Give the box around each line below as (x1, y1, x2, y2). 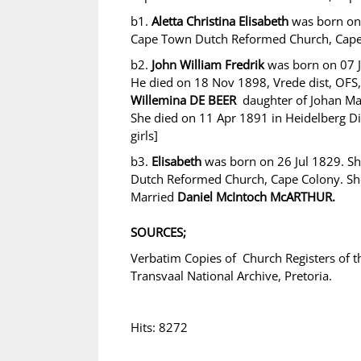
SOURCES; (131, 224, 186, 240)
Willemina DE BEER (131, 92, 239, 108)
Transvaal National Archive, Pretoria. (131, 268, 332, 284)
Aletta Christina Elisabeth (151, 13, 292, 29)
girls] (131, 127, 158, 143)
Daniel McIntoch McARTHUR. (177, 189, 335, 205)
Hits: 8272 (131, 319, 188, 335)
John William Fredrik (148, 56, 268, 73)
